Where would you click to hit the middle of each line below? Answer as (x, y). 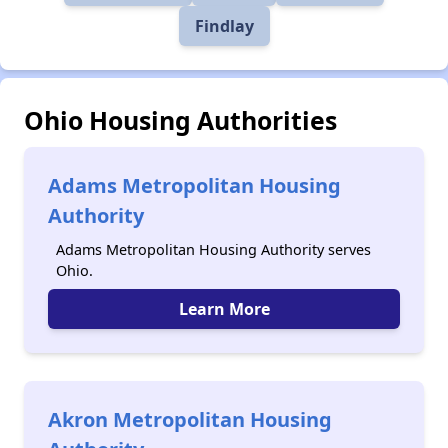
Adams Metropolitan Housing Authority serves (213, 249)
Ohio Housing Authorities (180, 120)
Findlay (224, 26)
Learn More (224, 309)
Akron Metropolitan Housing (190, 419)
